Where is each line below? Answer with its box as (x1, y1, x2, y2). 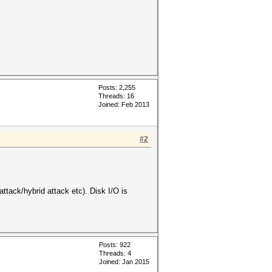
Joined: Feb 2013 (98, 101, 149, 108)
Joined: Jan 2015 (99, 258, 149, 265)
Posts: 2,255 (98, 84, 135, 91)
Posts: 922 (99, 241, 131, 248)
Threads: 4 (99, 250, 131, 257)
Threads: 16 (98, 92, 134, 100)
